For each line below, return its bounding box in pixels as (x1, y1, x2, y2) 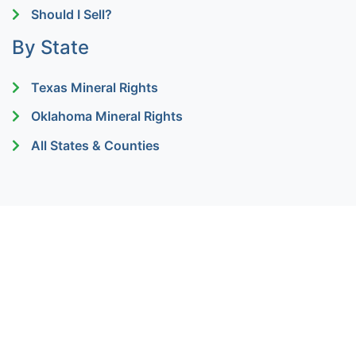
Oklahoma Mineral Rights (31, 108, 183, 125)
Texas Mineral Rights (31, 79, 158, 95)
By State (12, 35, 89, 59)
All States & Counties (31, 137, 160, 154)
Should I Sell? (31, 6, 112, 22)
